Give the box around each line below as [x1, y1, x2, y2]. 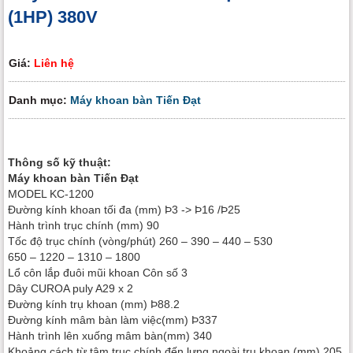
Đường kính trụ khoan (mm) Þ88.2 [8, 298, 180, 311]
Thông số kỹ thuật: [8, 156, 111, 169]
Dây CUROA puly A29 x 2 [8, 282, 133, 295]
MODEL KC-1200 [8, 188, 94, 201]
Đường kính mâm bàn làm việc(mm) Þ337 [8, 314, 217, 327]
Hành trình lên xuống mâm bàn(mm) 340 [8, 329, 212, 343]
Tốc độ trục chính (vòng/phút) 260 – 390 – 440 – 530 [8, 235, 273, 248]
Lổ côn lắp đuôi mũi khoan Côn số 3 [8, 266, 188, 280]
